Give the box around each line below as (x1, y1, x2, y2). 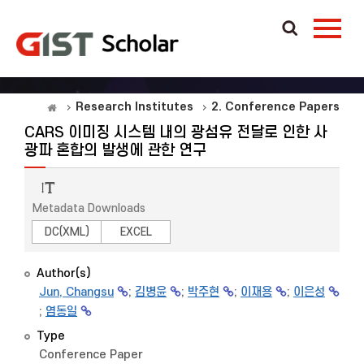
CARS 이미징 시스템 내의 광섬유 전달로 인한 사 (24, 124, 327, 141)
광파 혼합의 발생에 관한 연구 (24, 142, 206, 159)
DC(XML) (44, 226, 89, 238)
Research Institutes (76, 100, 193, 114)
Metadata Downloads (32, 202, 145, 214)
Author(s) (37, 266, 91, 280)
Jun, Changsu (39, 285, 114, 299)
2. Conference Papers (211, 100, 340, 114)
